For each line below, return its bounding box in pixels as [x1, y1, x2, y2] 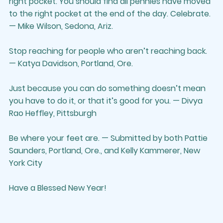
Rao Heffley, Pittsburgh [9, 107, 97, 119]
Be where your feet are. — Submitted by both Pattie [9, 132, 210, 144]
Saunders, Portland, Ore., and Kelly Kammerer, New [9, 144, 202, 156]
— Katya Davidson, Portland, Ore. [9, 57, 133, 69]
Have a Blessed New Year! [9, 182, 107, 194]
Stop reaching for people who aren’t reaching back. [9, 45, 209, 57]
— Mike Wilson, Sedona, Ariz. [9, 20, 113, 32]
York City [9, 157, 42, 169]
